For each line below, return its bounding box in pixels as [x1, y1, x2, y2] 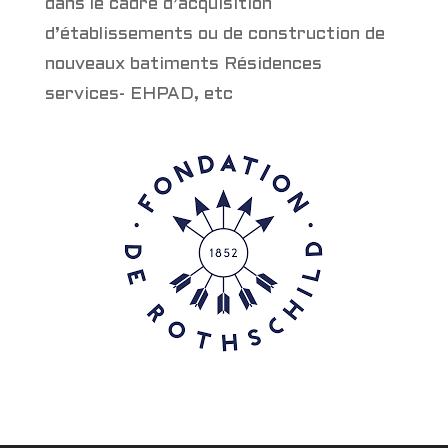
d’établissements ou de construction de [44, 25, 385, 43]
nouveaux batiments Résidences [44, 55, 322, 73]
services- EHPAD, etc [44, 85, 233, 103]
